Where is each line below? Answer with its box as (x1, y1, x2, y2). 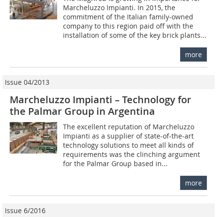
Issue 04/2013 (5, 77, 49, 87)
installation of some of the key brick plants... (63, 30, 207, 40)
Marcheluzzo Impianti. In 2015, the (63, 2, 176, 12)
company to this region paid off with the (63, 21, 194, 31)
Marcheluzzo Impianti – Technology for (10, 93, 191, 106)
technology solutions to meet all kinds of (63, 140, 194, 150)
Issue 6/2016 (5, 205, 46, 215)
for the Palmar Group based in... (63, 158, 168, 168)
